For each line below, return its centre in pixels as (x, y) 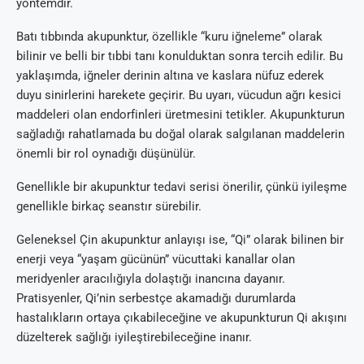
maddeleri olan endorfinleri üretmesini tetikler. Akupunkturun (180, 114)
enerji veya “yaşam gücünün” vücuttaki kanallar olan (156, 259)
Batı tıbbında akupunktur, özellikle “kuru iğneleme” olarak (169, 36)
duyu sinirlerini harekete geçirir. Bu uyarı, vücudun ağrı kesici (179, 95)
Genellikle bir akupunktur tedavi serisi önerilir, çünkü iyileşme (182, 186)
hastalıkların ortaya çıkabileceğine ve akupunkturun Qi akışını (182, 317)
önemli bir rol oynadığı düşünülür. (106, 153)
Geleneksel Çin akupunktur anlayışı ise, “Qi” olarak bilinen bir (180, 239)
